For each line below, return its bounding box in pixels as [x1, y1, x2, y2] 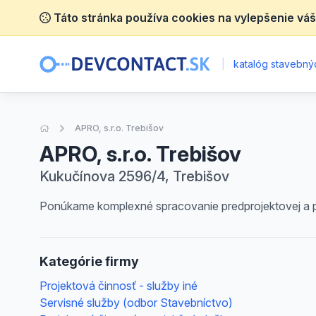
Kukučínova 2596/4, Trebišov [39, 168, 229, 185]
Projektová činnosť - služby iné [39, 279, 197, 293]
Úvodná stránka [49, 122, 114, 133]
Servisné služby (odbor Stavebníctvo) [39, 296, 233, 310]
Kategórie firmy [39, 254, 139, 269]
